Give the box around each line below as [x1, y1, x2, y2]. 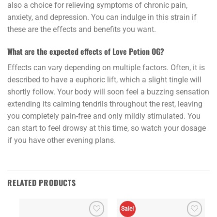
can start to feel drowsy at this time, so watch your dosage [7, 123, 206, 133]
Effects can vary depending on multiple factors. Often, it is [7, 62, 205, 72]
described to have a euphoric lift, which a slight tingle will [7, 75, 201, 84]
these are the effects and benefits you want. [7, 24, 156, 34]
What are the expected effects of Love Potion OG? [7, 45, 164, 57]
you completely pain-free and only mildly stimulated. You [7, 111, 201, 121]
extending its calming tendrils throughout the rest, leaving [7, 99, 202, 108]
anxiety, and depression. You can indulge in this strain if [7, 12, 197, 22]
